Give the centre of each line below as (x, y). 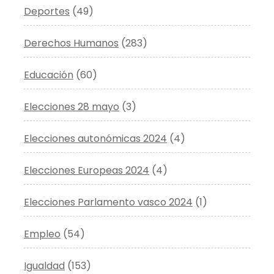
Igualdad (44, 265)
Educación (49, 75)
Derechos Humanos (71, 43)
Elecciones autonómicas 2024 (95, 138)
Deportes (47, 11)
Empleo (42, 234)
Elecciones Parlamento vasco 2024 (108, 202)
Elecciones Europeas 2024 (87, 170)
